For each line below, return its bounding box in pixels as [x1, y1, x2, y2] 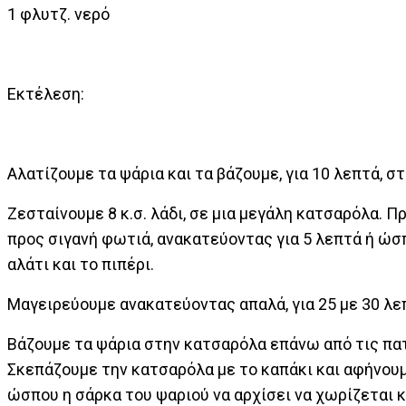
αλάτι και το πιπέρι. [7, 255, 154, 274]
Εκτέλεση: [7, 84, 84, 103]
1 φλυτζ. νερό [7, 5, 110, 24]
